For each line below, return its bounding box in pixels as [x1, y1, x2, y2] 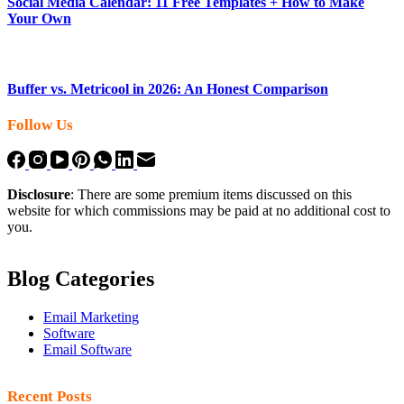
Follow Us [7, 116, 73, 134]
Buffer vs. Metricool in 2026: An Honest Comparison [7, 81, 328, 97]
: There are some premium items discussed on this [70, 186, 352, 202]
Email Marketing [43, 309, 139, 326]
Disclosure [7, 186, 70, 202]
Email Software [43, 342, 132, 358]
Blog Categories [7, 267, 154, 291]
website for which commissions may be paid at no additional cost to [7, 202, 390, 218]
